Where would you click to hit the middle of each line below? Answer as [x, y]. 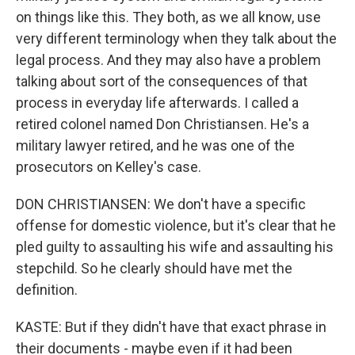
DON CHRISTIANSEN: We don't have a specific [161, 204]
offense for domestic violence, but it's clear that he [176, 225]
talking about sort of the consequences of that [162, 81]
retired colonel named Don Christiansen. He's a [162, 124]
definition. [47, 290]
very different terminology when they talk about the [176, 38]
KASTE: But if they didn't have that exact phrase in [171, 327]
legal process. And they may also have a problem [168, 60]
